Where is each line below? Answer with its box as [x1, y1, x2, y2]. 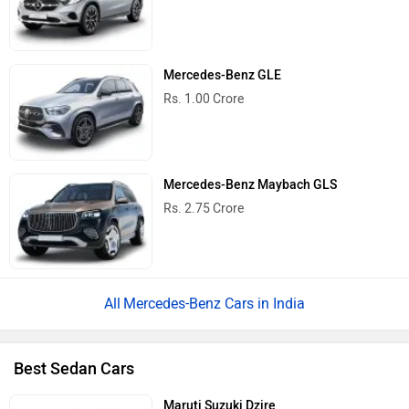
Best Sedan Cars [14, 358, 134, 379]
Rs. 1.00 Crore [163, 91, 245, 108]
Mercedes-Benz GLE [163, 68, 282, 84]
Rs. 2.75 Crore [163, 200, 245, 216]
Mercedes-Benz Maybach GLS [163, 176, 338, 193]
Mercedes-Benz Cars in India [123, 294, 305, 312]
